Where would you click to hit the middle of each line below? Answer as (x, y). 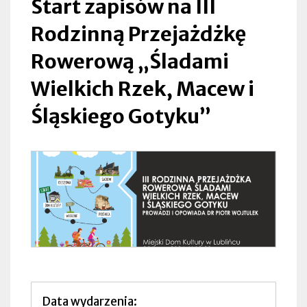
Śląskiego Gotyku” (121, 116)
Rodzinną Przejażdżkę (138, 34)
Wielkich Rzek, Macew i (143, 89)
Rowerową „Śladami (130, 62)
